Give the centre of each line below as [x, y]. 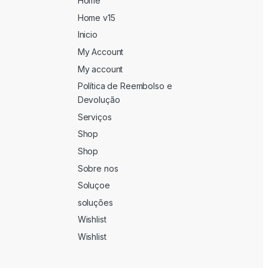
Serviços [95, 117]
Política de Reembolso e [125, 86]
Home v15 [96, 17]
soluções [95, 202]
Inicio [87, 35]
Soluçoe [94, 185]
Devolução [99, 100]
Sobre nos [98, 168]
